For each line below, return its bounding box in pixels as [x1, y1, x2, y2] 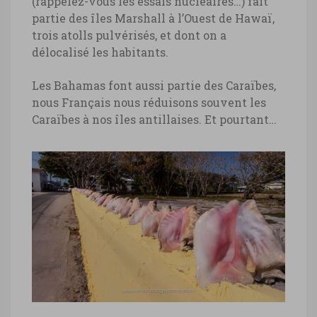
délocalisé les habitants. [32, 45, 168, 60]
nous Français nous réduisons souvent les [32, 95, 266, 110]
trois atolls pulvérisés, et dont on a [32, 28, 226, 43]
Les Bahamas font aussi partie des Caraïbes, [32, 78, 276, 93]
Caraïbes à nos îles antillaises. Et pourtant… [32, 112, 277, 127]
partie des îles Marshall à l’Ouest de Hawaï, [32, 11, 275, 26]
